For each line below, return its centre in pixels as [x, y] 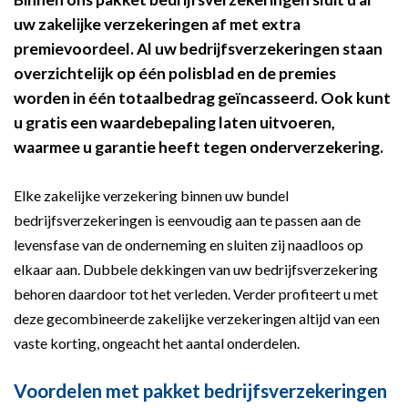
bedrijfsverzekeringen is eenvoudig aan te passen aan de [187, 220]
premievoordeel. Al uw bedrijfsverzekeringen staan [198, 48]
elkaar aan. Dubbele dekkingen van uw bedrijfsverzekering [196, 270]
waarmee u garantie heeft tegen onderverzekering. [199, 147]
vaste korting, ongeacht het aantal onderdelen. [157, 343]
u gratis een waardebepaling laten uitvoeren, [174, 122]
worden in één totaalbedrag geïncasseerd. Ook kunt [202, 97]
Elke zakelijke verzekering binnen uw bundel [151, 196]
